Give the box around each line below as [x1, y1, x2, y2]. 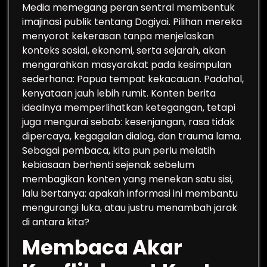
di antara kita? [22, 215, 89, 229]
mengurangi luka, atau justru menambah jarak [22, 201, 237, 215]
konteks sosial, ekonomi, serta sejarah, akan [22, 44, 226, 57]
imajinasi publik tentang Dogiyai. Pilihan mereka [22, 15, 242, 29]
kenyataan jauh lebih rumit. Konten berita [22, 86, 216, 100]
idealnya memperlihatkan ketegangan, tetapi [22, 101, 235, 114]
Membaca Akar [22, 233, 182, 262]
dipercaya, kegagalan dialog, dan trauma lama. [22, 129, 241, 143]
